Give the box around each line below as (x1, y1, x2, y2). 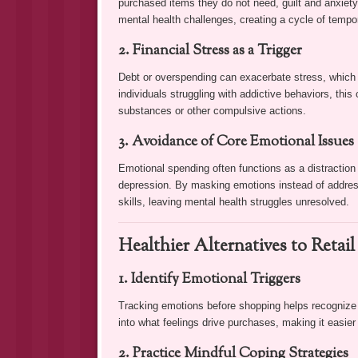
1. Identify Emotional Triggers (117, 268, 300, 290)
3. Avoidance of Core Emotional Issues (117, 131, 354, 153)
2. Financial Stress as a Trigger (117, 40, 302, 62)
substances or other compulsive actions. (117, 104, 306, 117)
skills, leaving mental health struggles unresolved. (117, 195, 349, 208)
